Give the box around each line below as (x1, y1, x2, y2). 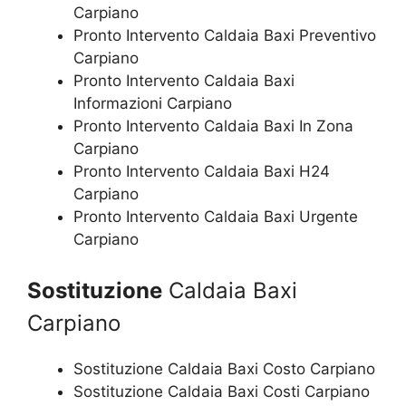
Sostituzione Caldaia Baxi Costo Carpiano (73, 359, 375, 378)
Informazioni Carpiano (73, 94, 232, 112)
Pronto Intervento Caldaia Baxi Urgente (73, 208, 358, 226)
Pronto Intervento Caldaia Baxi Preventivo (73, 26, 376, 44)
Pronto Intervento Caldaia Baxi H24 (73, 162, 330, 180)
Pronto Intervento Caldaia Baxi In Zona (73, 117, 353, 135)
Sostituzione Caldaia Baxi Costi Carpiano (73, 382, 370, 401)
